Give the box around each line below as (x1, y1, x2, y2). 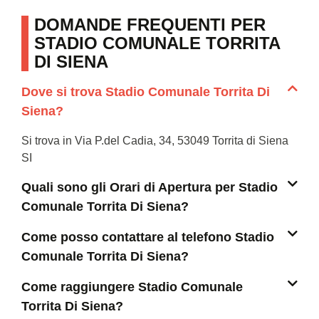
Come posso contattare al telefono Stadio (21, 230, 274, 245)
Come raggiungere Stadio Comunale (21, 280, 243, 295)
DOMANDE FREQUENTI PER (34, 15, 266, 35)
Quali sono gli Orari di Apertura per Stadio (21, 180, 278, 195)
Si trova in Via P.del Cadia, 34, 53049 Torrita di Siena (21, 135, 288, 147)
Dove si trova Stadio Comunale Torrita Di (21, 85, 270, 100)
